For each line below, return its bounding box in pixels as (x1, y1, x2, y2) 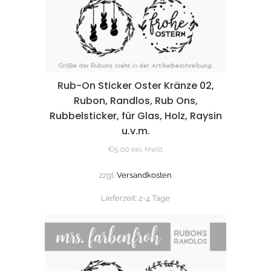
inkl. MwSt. (131, 146, 164, 154)
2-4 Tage (139, 194, 170, 203)
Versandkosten (117, 171, 172, 180)
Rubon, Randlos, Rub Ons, (73, 94, 198, 108)
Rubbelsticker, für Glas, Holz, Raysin (49, 109, 222, 123)
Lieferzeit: (101, 194, 139, 203)
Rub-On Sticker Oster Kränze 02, (57, 79, 214, 93)
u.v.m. (121, 124, 150, 139)
